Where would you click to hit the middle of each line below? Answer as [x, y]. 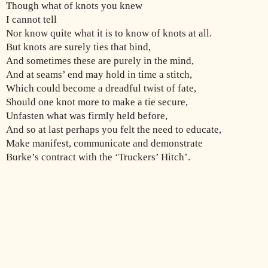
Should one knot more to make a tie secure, [97, 102]
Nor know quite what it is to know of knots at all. [109, 33]
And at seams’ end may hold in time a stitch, [99, 74]
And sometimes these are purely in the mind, [100, 60]
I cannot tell [31, 19]
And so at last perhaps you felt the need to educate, [114, 129]
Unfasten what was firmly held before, [87, 115]
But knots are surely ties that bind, [78, 47]
